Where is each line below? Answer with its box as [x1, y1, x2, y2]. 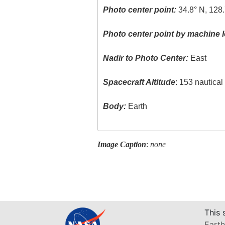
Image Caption [97, 140, 146, 149]
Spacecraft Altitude [103, 78, 176, 87]
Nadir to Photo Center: [103, 54, 189, 63]
